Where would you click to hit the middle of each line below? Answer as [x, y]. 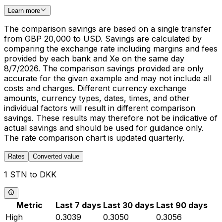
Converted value [56, 157]
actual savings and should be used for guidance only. [104, 128]
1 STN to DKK [30, 175]
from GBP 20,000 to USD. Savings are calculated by [103, 39]
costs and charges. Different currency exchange [95, 88]
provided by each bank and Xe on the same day [94, 59]
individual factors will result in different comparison [100, 108]
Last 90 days [182, 205]
